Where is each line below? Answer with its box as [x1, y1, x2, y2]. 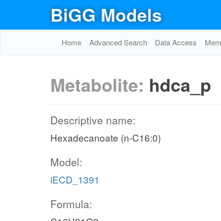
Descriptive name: [50, 112, 136, 127]
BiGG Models [50, 1, 162, 27]
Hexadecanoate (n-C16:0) [50, 131, 161, 144]
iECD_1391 [50, 173, 100, 186]
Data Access [155, 37, 197, 47]
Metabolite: [50, 72, 149, 97]
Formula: [50, 196, 92, 211]
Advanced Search [89, 37, 147, 47]
